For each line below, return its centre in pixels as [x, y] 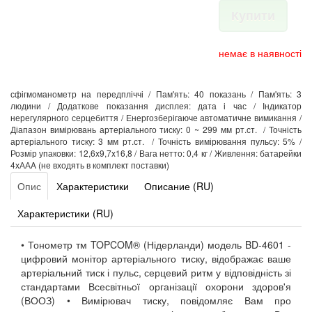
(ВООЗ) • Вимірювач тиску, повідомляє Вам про [156, 300]
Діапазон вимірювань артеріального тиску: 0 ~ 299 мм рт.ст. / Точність [156, 129]
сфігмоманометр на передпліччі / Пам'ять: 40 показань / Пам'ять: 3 [156, 94]
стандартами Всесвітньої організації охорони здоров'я [156, 286]
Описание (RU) [179, 186]
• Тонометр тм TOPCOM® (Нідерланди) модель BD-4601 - [156, 244]
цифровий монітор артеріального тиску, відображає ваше [156, 258]
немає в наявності [260, 53]
